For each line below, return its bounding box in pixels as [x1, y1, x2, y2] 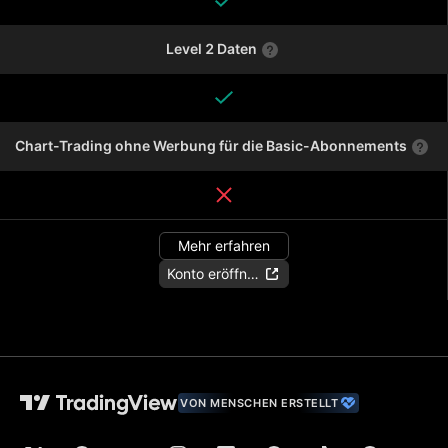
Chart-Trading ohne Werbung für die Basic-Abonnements [15, 137, 407, 155]
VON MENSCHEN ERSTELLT [180, 396, 339, 411]
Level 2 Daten [165, 40, 257, 57]
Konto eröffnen [166, 265, 263, 283]
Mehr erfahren [177, 237, 270, 255]
